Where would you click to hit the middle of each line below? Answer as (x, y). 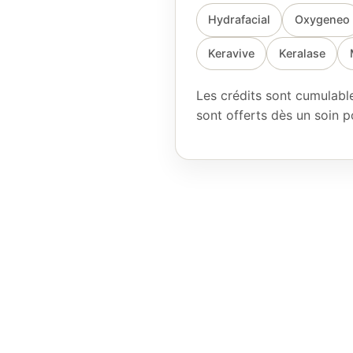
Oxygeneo (322, 20)
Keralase (302, 53)
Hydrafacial (239, 20)
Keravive (231, 53)
